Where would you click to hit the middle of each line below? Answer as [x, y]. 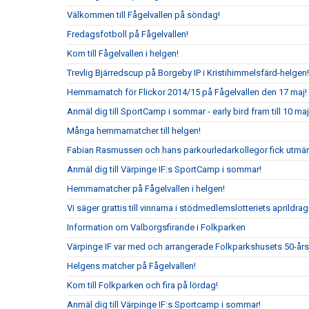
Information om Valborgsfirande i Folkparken [156, 227]
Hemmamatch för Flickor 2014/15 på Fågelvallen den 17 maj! [187, 92]
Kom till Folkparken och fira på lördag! [142, 285]
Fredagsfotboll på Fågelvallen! [128, 34]
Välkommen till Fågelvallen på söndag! [143, 15]
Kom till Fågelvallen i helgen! [123, 53]
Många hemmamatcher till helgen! [134, 131]
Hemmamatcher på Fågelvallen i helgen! [146, 189]
